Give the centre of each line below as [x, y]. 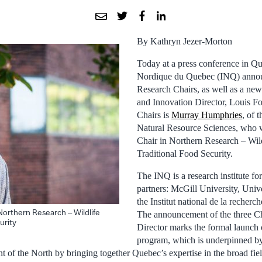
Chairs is [154, 115]
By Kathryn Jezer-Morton [185, 41]
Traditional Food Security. [185, 153]
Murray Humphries [207, 115]
